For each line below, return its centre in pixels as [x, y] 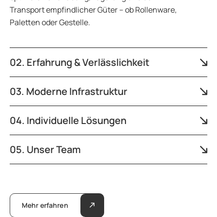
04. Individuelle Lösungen [68, 120]
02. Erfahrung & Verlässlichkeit [79, 62]
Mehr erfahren [45, 205]
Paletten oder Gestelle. [50, 22]
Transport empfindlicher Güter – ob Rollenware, [93, 9]
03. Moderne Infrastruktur [69, 91]
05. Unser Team [45, 149]
